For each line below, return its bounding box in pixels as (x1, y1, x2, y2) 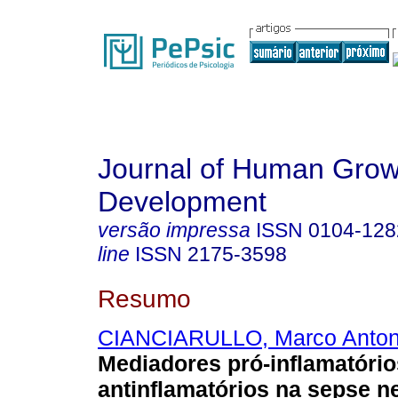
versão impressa (98, 219, 251, 242)
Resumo (98, 283, 191, 313)
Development (98, 186, 267, 218)
